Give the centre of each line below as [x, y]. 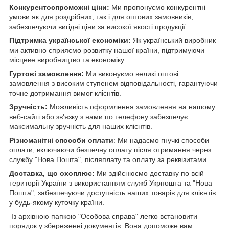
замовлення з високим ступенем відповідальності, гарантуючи [113, 83]
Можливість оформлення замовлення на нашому [131, 107]
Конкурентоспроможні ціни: [59, 7]
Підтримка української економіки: [70, 40]
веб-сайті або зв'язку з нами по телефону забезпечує [98, 116]
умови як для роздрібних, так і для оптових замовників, [101, 17]
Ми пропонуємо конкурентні [157, 7]
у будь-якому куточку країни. [57, 202]
